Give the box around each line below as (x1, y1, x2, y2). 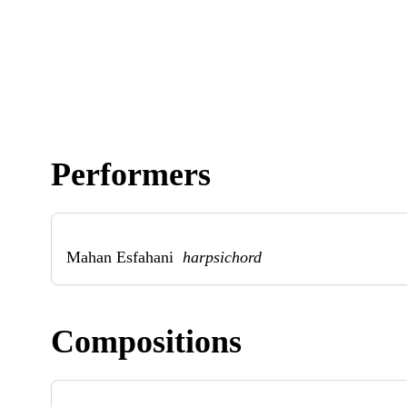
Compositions (51, 323, 242, 360)
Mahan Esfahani (66, 247, 183, 266)
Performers (51, 155, 211, 193)
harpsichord (183, 247, 262, 266)
